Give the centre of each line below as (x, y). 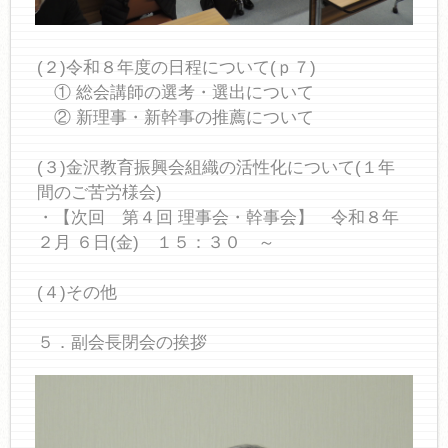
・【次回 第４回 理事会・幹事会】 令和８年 (217, 217)
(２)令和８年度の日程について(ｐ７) (176, 67)
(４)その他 (76, 292)
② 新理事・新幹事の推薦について (175, 117)
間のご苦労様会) (99, 192)
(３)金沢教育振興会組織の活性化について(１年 (215, 167)
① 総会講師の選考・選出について (175, 92)
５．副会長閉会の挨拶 (121, 342)
